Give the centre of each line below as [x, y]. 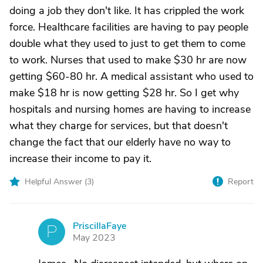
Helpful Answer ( [56, 182]
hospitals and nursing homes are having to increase [130, 109]
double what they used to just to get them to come [127, 43]
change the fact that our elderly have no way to [120, 142]
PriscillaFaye [100, 226]
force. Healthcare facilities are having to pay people [129, 27]
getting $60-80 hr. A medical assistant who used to [131, 76]
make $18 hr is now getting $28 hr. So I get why [124, 93]
